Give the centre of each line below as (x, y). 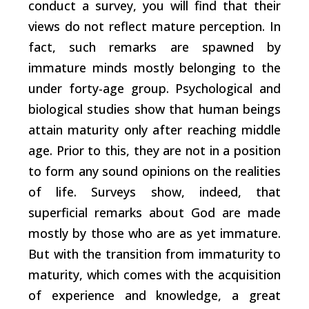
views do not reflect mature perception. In (154, 26)
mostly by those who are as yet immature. (154, 233)
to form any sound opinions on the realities (154, 171)
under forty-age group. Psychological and (154, 88)
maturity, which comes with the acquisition (154, 274)
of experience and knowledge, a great (154, 295)
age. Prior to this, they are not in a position (154, 150)
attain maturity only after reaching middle (154, 129)
